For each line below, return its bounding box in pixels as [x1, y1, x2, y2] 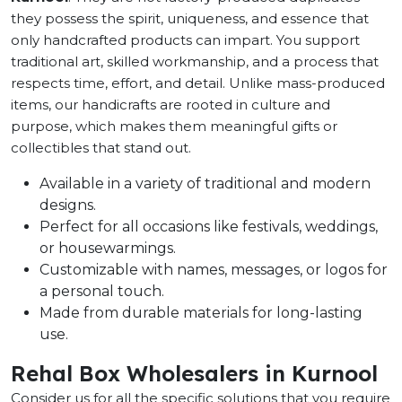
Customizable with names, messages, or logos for [39, 261, 388, 278]
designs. [39, 197, 96, 214]
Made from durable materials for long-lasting [39, 304, 363, 321]
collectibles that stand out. [11, 139, 191, 156]
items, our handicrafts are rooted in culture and [11, 96, 330, 113]
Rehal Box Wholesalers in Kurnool [11, 360, 378, 387]
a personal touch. [39, 283, 164, 300]
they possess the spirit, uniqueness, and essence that [11, 10, 369, 27]
